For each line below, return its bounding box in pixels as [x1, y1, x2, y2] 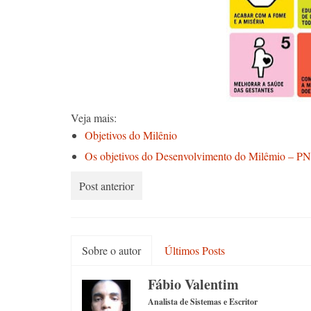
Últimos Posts [165, 243, 225, 258]
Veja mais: [71, 110, 117, 125]
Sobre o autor [82, 243, 141, 258]
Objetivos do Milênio [85, 128, 177, 142]
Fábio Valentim [148, 274, 239, 294]
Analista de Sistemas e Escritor [148, 296, 258, 308]
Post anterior [79, 178, 134, 193]
